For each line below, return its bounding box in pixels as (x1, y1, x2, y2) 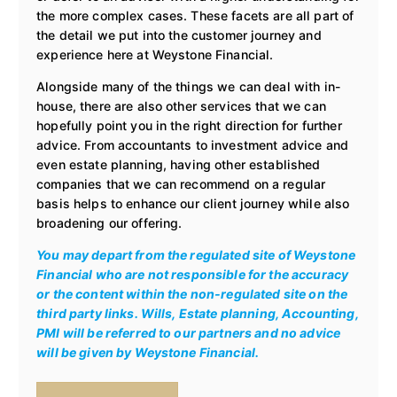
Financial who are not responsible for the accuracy (36, 266, 349, 282)
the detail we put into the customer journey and (36, 27, 322, 43)
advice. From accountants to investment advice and (36, 136, 349, 152)
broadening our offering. (36, 214, 183, 230)
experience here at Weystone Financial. (36, 46, 274, 62)
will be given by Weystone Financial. (36, 344, 260, 360)
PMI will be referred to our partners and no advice (36, 324, 341, 340)
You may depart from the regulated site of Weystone (36, 246, 356, 262)
